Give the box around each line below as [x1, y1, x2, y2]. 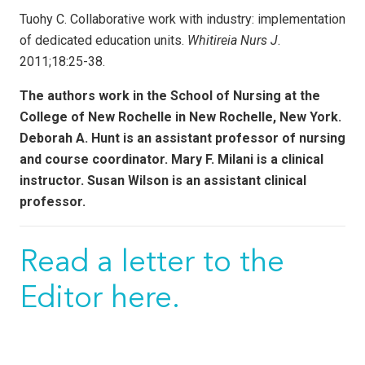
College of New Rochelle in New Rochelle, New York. [20, 108, 341, 125]
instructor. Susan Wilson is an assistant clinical [20, 172, 306, 188]
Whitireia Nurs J [187, 32, 278, 48]
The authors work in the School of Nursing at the [20, 87, 320, 103]
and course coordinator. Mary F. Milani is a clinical [20, 151, 323, 167]
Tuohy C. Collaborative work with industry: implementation [20, 11, 345, 27]
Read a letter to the [20, 248, 284, 279]
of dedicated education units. [20, 32, 187, 48]
